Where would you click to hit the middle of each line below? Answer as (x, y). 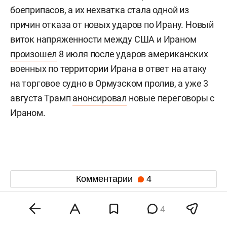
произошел (34, 54)
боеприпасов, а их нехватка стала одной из (100, 10)
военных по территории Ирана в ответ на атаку (109, 68)
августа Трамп (42, 98)
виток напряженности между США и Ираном (103, 39)
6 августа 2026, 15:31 (45, 212)
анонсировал (100, 98)
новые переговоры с (171, 98)
